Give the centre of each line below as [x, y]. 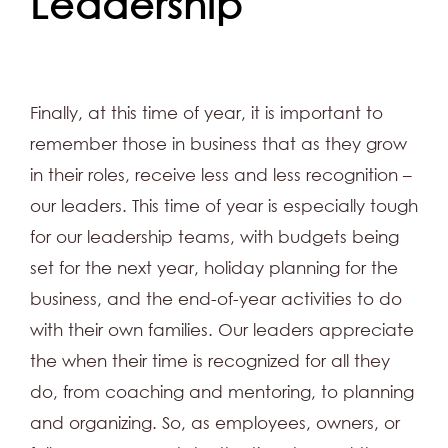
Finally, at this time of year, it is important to [206, 113]
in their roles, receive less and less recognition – [221, 175]
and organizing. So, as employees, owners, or [215, 423]
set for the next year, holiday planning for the [214, 268]
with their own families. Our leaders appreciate [222, 330]
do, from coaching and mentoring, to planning [222, 392]
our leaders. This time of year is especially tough [224, 206]
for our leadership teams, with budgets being [214, 237]
